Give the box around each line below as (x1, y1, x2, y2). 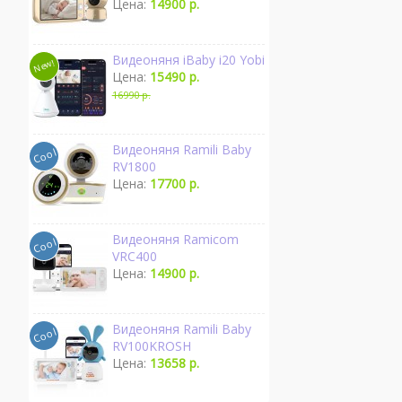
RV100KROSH (111, 337, 191, 354)
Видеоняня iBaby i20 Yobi (111, 51, 265, 68)
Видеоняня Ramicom (111, 231, 239, 248)
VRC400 (111, 248, 157, 265)
